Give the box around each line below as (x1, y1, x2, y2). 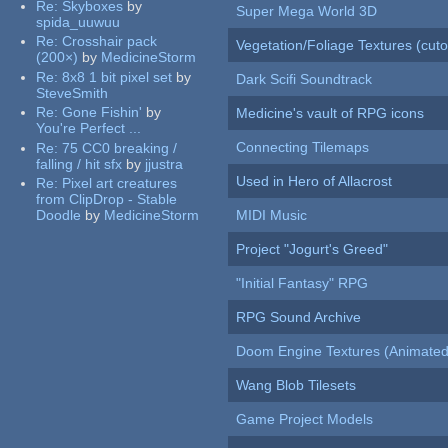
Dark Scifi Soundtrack (236, 71, 373, 88)
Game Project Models (236, 411, 374, 428)
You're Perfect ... (36, 120, 142, 137)
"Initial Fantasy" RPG (236, 275, 369, 292)
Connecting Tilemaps (236, 139, 370, 156)
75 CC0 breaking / (62, 139, 178, 156)
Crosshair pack (62, 33, 158, 50)
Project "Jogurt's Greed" (236, 241, 389, 258)
